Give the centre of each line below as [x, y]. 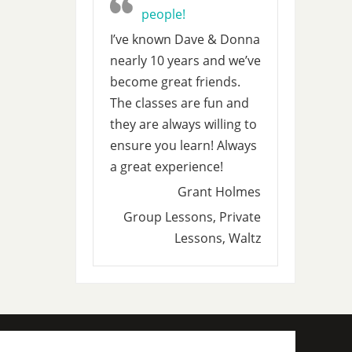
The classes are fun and [179, 103]
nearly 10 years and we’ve [185, 61]
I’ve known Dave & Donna [185, 40]
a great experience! [166, 167]
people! [163, 15]
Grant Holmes [220, 192]
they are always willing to [183, 125]
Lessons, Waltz [218, 238]
